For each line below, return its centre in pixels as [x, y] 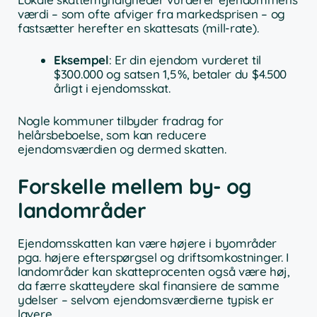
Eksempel [81, 60]
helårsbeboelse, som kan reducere [112, 134]
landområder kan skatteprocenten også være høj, [154, 272]
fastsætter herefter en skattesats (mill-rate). [138, 28]
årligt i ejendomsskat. [112, 88]
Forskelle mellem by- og [135, 186]
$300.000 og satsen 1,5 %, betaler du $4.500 [171, 74]
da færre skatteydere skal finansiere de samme [149, 286]
